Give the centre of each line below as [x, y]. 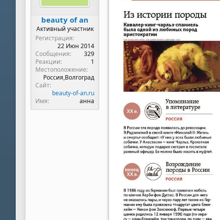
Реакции [48, 62]
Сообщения [53, 54]
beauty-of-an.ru [73, 93]
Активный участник [65, 29]
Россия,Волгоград [69, 77]
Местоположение [61, 69]
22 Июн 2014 [76, 46]
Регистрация [54, 38]
